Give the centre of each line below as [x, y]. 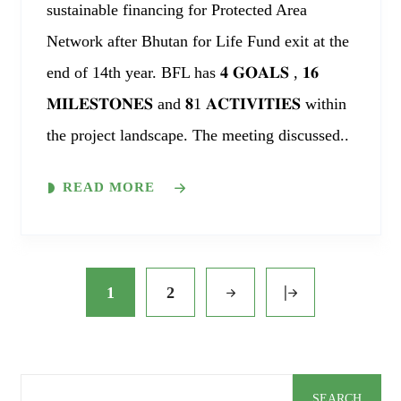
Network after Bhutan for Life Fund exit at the [197, 42]
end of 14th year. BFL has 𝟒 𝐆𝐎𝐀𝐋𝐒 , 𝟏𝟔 [182, 73]
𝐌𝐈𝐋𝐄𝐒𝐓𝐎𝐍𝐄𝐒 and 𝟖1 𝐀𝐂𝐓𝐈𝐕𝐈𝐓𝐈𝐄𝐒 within [196, 104]
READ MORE [108, 188]
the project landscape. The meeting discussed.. [197, 136]
